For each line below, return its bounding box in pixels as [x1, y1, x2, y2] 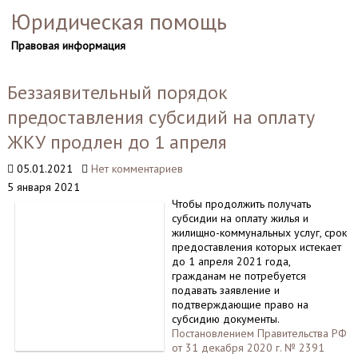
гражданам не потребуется [171, 268, 306, 283]
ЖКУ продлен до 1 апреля [6, 129, 227, 154]
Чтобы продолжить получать [171, 197, 311, 211]
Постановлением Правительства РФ [171, 326, 347, 340]
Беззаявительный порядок [6, 80, 228, 105]
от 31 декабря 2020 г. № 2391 [171, 340, 324, 355]
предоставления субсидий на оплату [6, 105, 315, 129]
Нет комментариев [90, 161, 183, 176]
